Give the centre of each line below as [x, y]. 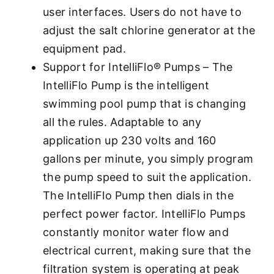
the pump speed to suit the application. [147, 177]
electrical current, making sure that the [147, 250]
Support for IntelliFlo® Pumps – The [138, 67]
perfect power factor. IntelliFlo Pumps [144, 213]
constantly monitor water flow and [136, 232]
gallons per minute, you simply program [148, 158]
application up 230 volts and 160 [130, 140]
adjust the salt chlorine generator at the [149, 30]
